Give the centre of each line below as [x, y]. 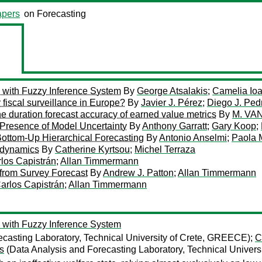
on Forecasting [55, 14]
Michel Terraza [165, 149]
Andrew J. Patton [138, 173]
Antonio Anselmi [193, 138]
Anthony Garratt [175, 126]
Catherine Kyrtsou [92, 149]
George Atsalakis [172, 91]
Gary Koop [234, 126]
